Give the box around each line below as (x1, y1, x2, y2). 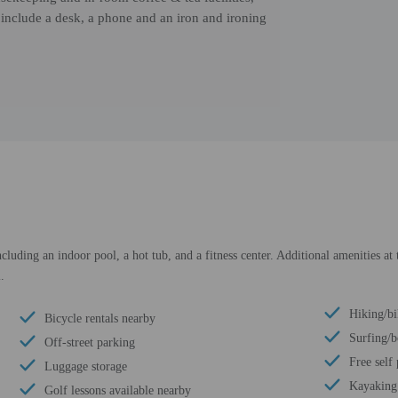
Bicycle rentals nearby (44, 312, 155, 325)
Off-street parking (44, 336, 135, 349)
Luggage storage (44, 360, 127, 373)
